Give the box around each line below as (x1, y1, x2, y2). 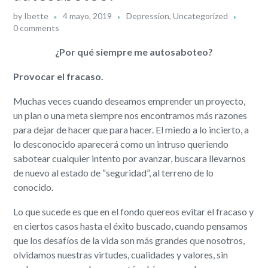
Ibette (24, 11, 49, 22)
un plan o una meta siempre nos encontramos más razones (13, 109, 248, 121)
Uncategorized (173, 11, 229, 22)
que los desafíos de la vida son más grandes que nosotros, (13, 234, 245, 246)
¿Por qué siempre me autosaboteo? (55, 46, 213, 58)
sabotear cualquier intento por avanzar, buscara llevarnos (13, 153, 246, 165)
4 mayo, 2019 (63, 11, 112, 22)
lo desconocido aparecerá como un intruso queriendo (13, 138, 229, 150)
